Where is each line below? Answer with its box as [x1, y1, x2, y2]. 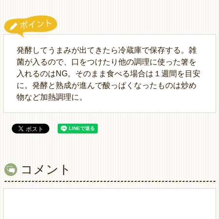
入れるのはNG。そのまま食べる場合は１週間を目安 [16, 69, 200, 78]
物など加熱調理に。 [16, 92, 87, 101]
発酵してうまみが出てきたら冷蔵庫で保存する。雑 [16, 45, 197, 54]
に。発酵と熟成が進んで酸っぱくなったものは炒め [16, 81, 197, 89]
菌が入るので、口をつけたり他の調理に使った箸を [16, 57, 197, 66]
